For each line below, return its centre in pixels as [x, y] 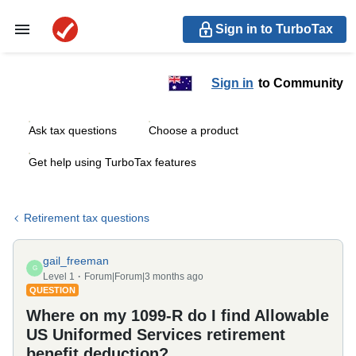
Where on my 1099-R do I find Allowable [178, 315]
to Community [301, 83]
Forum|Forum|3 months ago [144, 277]
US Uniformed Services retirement [156, 335]
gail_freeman [76, 261]
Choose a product [193, 130]
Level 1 [59, 277]
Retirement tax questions [87, 218]
